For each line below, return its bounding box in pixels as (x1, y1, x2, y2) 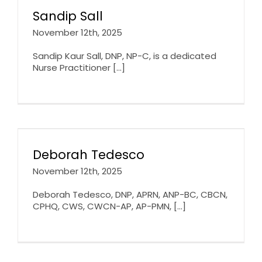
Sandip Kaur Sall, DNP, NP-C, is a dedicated (33, 49, 216, 62)
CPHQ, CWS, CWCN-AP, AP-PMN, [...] (33, 199, 186, 212)
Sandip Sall (33, 7, 103, 25)
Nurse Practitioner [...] (33, 61, 125, 74)
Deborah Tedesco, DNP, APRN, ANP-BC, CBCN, (33, 188, 227, 201)
